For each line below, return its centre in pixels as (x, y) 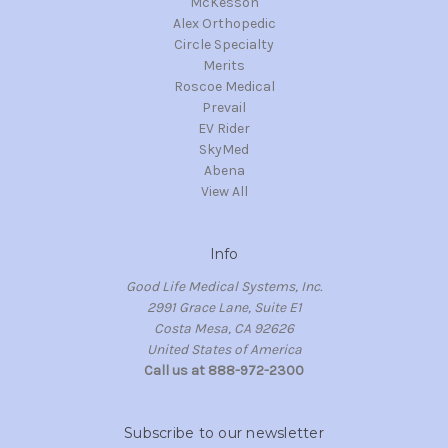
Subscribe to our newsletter (224, 432)
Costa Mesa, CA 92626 (224, 328)
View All (224, 191)
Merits (224, 65)
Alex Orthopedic (224, 23)
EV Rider (224, 128)
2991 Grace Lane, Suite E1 (224, 307)
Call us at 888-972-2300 (224, 370)
